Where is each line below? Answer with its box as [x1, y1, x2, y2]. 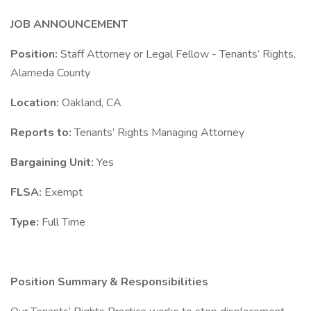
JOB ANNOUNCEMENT [10, 17, 128, 32]
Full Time [42, 215, 88, 230]
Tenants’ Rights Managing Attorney [74, 125, 244, 140]
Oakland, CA [62, 95, 124, 110]
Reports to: [10, 125, 74, 140]
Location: [10, 95, 62, 110]
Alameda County [10, 65, 90, 81]
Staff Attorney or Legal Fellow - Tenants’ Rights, [60, 47, 296, 62]
